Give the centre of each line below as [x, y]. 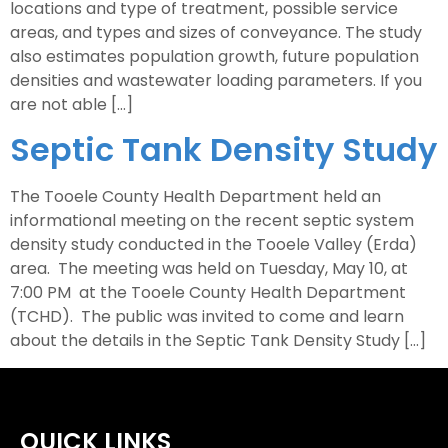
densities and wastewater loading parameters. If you [216, 80]
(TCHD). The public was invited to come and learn [207, 317]
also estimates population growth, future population [214, 56]
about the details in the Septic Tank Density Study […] [218, 341]
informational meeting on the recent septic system [212, 221]
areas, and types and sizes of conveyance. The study [216, 32]
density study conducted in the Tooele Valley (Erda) [213, 245]
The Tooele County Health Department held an [195, 197]
